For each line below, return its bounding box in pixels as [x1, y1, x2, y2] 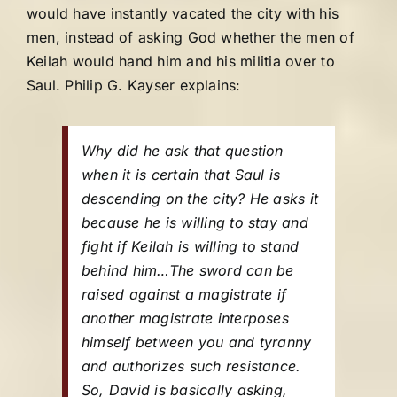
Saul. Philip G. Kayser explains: [27, 76, 241, 94]
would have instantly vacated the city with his [27, 4, 339, 22]
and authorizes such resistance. [82, 357, 301, 375]
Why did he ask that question [82, 142, 284, 160]
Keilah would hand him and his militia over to [27, 52, 335, 70]
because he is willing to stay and [82, 214, 308, 231]
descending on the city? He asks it [82, 190, 319, 207]
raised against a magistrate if [82, 285, 287, 303]
